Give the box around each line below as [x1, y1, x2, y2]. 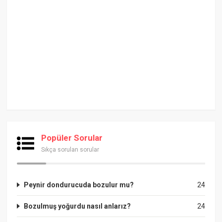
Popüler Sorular [41, 132, 103, 143]
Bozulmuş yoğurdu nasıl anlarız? [24, 202, 131, 210]
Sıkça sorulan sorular [41, 146, 100, 153]
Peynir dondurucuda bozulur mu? [24, 180, 134, 189]
